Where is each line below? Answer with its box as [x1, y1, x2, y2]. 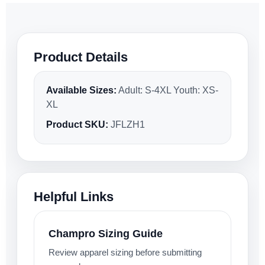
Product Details [34, 50, 128, 65]
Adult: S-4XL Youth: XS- [117, 85, 218, 96]
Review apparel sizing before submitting [49, 247, 202, 258]
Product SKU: [46, 119, 108, 130]
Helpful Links [34, 189, 114, 205]
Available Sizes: [46, 85, 117, 96]
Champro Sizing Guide [49, 228, 163, 240]
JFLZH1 [108, 119, 145, 130]
